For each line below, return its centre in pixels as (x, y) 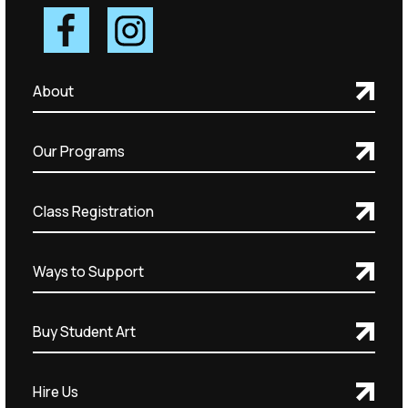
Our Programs (78, 151)
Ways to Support (88, 271)
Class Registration (93, 211)
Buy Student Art (84, 331)
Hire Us (55, 391)
